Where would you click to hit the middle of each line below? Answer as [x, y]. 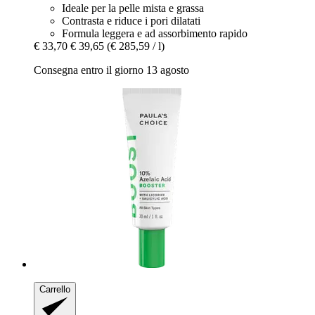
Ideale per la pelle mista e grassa [133, 8]
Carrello [55, 289]
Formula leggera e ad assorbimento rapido [155, 33]
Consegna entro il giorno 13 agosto [111, 70]
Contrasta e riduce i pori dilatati [131, 20]
